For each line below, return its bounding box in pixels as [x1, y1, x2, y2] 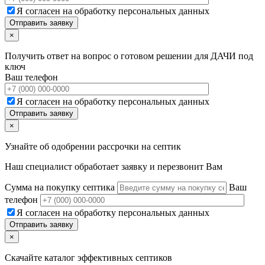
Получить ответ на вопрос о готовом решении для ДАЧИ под [5, 50, 253, 61]
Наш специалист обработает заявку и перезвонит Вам [5, 161, 222, 172]
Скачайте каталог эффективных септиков [5, 252, 172, 263]
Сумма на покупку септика [5, 182, 117, 192]
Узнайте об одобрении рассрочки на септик [5, 141, 181, 151]
